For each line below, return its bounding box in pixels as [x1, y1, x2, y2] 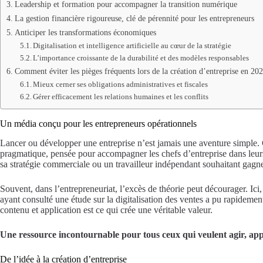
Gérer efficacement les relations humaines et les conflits [33, 92, 209, 101]
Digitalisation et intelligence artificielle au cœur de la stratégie [33, 41, 232, 50]
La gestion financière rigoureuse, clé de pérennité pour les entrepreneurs [14, 14, 254, 23]
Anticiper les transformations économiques [14, 28, 156, 37]
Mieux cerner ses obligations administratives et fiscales [33, 80, 208, 89]
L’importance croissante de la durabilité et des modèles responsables [33, 53, 249, 62]
